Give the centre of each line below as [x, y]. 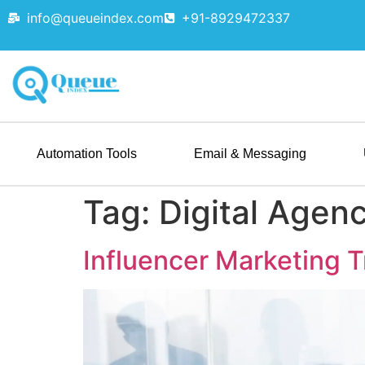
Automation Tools [87, 154]
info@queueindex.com [95, 18]
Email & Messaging [250, 154]
